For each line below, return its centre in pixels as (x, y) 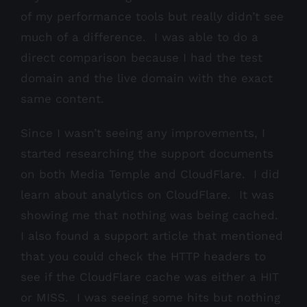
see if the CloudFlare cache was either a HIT (150, 277)
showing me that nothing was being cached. (151, 216)
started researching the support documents (147, 154)
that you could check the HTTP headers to (143, 257)
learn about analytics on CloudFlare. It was (147, 195)
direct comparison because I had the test (142, 58)
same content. (62, 99)
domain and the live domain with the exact (147, 78)
